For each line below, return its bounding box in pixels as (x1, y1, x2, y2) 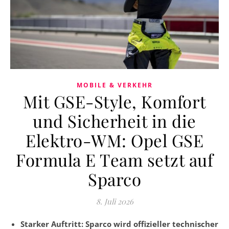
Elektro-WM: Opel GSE (26, 128, 203, 151)
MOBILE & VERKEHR (76, 80, 153, 89)
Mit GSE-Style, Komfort (22, 89, 207, 112)
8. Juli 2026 (96, 196, 133, 207)
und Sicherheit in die (33, 109, 196, 132)
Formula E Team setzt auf (16, 148, 213, 171)
